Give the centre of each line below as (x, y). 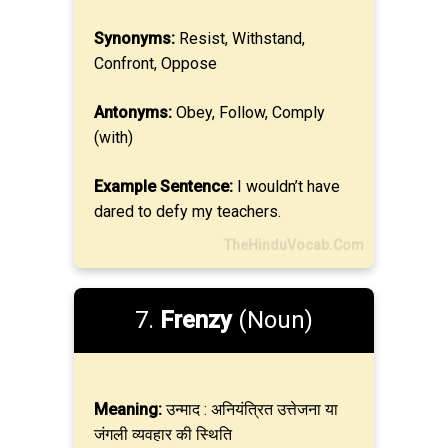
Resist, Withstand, (240, 38)
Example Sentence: (163, 186)
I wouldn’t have (286, 186)
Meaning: (128, 409)
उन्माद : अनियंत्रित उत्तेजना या (250, 409)
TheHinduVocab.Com (294, 245)
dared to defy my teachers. (187, 211)
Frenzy (196, 320)
